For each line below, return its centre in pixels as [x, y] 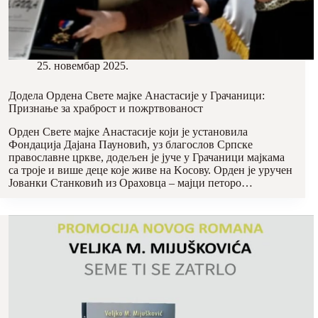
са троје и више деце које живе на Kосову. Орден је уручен [150, 170]
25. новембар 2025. [83, 66]
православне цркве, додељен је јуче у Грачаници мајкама [147, 158]
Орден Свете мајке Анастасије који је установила [128, 132]
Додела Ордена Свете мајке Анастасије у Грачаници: [137, 96]
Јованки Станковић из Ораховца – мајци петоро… [131, 183]
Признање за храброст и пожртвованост [106, 109]
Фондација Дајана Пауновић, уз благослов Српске [131, 145]
